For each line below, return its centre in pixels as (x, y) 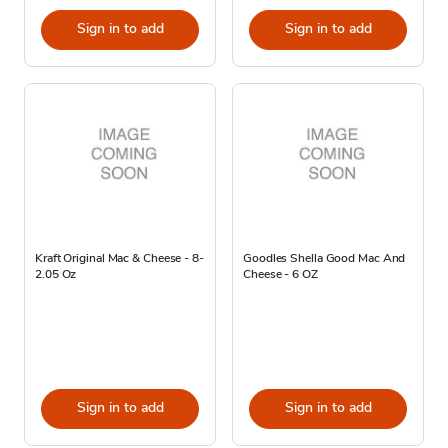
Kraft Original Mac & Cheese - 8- (119, 257)
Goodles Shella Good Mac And (324, 257)
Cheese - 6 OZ (280, 273)
